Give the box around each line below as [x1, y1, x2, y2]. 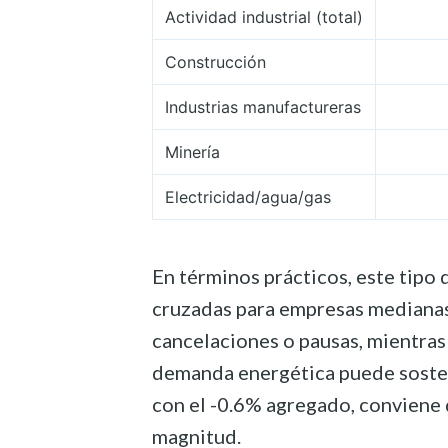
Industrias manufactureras [165, 97, 361, 118]
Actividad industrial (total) [165, 7, 363, 28]
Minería [165, 142, 220, 163]
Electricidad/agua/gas [165, 187, 331, 208]
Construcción [165, 52, 266, 73]
